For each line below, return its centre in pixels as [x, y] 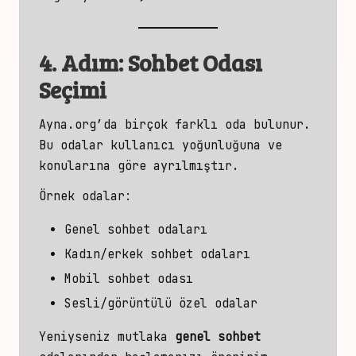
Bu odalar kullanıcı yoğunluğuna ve [161, 145]
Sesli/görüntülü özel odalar [161, 304]
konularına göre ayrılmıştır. [139, 165]
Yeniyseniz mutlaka [107, 337]
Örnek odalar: [85, 195]
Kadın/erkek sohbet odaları [157, 254]
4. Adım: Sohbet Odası [151, 62]
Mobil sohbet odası [129, 279]
